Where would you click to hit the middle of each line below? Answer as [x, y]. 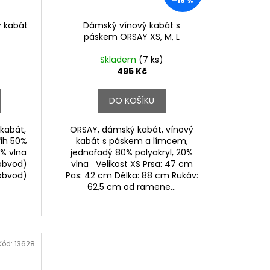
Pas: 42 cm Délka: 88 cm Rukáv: [132, 176]
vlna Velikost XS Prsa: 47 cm [132, 164]
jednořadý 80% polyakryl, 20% [132, 153]
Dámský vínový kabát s [132, 26]
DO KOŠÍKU [132, 101]
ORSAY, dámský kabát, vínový [132, 130]
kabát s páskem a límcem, [132, 141]
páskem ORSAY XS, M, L [132, 37]
